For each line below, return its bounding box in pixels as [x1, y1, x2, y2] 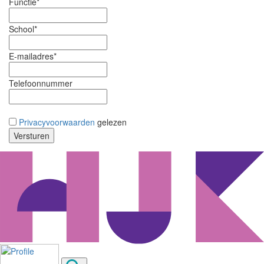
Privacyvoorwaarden [19, 116, 95, 128]
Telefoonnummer [9, 77, 72, 90]
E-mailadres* [9, 50, 57, 62]
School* [9, 23, 37, 35]
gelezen [95, 116, 127, 128]
